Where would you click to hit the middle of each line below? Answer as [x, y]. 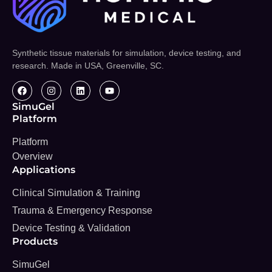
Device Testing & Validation [71, 228]
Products [35, 241]
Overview [32, 156]
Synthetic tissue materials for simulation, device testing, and [127, 53]
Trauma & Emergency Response [82, 210]
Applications [44, 169]
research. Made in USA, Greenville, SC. [88, 65]
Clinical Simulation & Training [76, 192]
